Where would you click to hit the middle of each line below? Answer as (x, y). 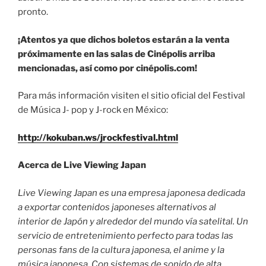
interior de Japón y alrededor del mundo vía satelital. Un (133, 221)
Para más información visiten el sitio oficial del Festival (132, 96)
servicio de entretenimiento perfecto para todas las (126, 235)
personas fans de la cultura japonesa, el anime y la (121, 250)
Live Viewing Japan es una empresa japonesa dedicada (132, 193)
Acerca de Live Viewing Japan (82, 165)
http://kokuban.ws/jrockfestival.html (98, 137)
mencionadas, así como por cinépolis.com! (107, 68)
